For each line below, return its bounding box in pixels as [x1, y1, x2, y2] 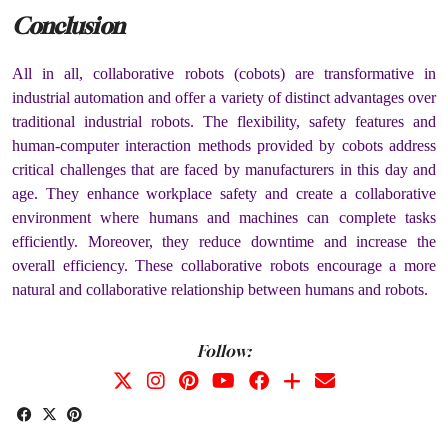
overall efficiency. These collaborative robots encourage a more [12, 256, 436, 274]
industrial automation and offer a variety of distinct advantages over [12, 88, 436, 106]
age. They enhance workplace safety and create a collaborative [12, 184, 436, 202]
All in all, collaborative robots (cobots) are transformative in [12, 64, 436, 82]
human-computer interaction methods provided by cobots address [12, 136, 436, 154]
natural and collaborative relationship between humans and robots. [12, 280, 432, 298]
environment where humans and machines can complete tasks [12, 208, 436, 226]
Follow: [197, 340, 251, 361]
